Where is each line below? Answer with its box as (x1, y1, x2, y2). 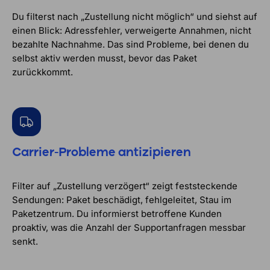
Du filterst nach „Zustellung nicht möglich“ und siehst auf (12, 11, 257, 23)
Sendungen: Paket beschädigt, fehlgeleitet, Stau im (12, 193, 231, 206)
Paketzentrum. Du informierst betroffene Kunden (12, 207, 222, 219)
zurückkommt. (12, 66, 73, 78)
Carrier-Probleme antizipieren (12, 146, 191, 159)
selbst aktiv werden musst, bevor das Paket (12, 52, 197, 64)
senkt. (12, 235, 38, 247)
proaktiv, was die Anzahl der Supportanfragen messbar (12, 221, 246, 233)
